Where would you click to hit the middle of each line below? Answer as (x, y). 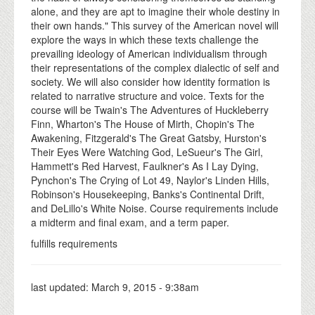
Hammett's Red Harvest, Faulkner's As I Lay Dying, (145, 166)
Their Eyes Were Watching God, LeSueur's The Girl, (147, 152)
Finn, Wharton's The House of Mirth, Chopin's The (143, 123)
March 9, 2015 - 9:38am (145, 287)
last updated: (61, 287)
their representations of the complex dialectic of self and (155, 67)
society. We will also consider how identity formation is (150, 81)
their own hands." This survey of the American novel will (155, 25)
